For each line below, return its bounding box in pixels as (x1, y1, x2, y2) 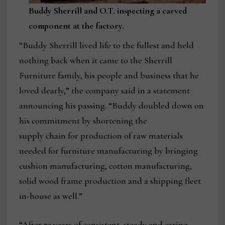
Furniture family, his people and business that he (19, 70, 199, 81)
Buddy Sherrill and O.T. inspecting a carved (28, 5, 187, 17)
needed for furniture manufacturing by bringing (19, 145, 198, 157)
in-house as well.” (19, 190, 83, 202)
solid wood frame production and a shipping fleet (19, 175, 201, 187)
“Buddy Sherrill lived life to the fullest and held (19, 40, 194, 51)
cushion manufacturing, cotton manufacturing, (19, 160, 192, 172)
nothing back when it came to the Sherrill (19, 55, 173, 66)
